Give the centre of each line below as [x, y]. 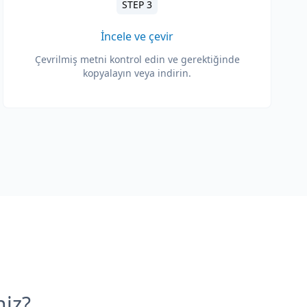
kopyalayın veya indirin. [137, 73]
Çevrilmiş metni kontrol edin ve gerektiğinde [137, 59]
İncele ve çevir [137, 36]
